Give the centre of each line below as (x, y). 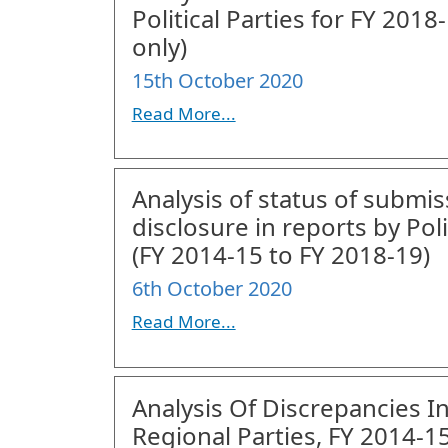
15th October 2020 (217, 80)
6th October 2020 (211, 289)
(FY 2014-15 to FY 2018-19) (280, 255)
